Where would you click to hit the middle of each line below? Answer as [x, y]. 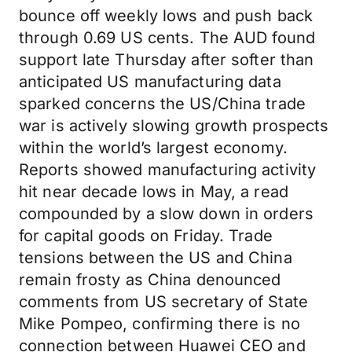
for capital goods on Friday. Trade [146, 236]
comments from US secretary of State [163, 302]
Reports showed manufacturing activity [168, 170]
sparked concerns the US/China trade [162, 104]
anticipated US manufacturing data [150, 82]
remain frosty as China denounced [150, 280]
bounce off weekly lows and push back [166, 16]
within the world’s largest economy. [153, 148]
